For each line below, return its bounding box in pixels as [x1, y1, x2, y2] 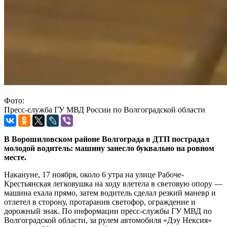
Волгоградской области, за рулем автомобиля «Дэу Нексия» [4, 215, 212, 224]
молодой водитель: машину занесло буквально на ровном [4, 143, 214, 153]
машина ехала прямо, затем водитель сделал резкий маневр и [4, 188, 216, 197]
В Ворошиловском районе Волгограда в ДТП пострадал [4, 134, 209, 143]
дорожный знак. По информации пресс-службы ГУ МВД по [4, 206, 212, 215]
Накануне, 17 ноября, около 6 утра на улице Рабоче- [4, 170, 184, 179]
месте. [4, 153, 26, 162]
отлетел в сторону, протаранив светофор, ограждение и [4, 197, 196, 206]
